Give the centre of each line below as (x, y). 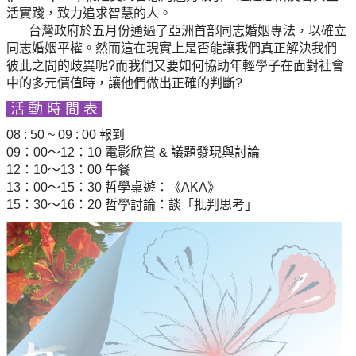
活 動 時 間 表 (54, 108)
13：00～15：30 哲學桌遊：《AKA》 (115, 187)
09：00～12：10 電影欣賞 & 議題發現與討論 (133, 152)
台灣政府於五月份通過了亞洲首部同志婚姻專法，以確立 (177, 30)
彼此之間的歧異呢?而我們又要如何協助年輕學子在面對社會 (176, 65)
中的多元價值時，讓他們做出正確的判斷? (125, 83)
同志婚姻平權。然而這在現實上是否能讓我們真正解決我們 (172, 48)
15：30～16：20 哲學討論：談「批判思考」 (134, 204)
